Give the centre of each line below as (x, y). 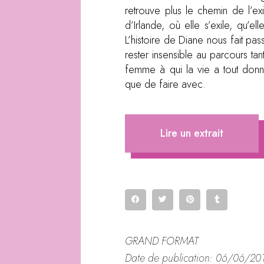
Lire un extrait (192, 133)
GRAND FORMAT (162, 241)
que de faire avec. (166, 84)
